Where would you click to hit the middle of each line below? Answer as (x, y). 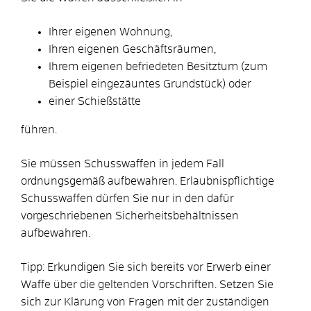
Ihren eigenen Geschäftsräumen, (132, 49)
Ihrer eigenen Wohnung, (110, 32)
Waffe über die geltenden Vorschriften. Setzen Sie (147, 284)
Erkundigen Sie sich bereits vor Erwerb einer (158, 267)
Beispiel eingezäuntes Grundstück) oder (150, 84)
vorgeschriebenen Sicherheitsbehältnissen (130, 216)
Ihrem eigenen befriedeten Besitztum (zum (158, 66)
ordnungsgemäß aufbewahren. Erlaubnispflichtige (148, 181)
